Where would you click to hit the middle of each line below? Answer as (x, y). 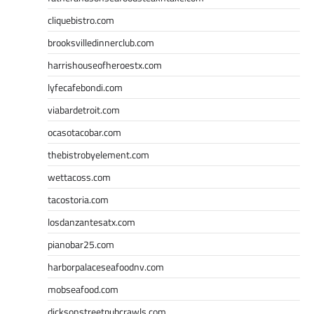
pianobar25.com (81, 244)
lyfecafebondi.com (85, 87)
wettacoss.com (79, 177)
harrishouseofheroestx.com (105, 64)
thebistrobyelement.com (98, 154)
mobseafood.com (83, 289)
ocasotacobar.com (84, 132)
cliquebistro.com (81, 20)
